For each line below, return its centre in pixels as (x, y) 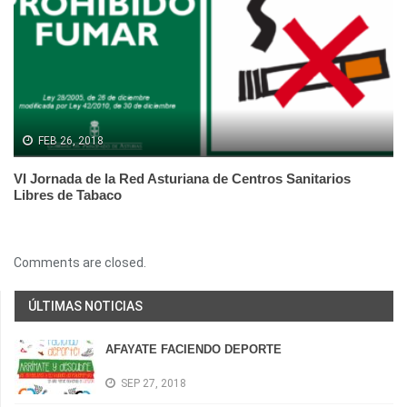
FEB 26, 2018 (71, 141)
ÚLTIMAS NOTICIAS (85, 307)
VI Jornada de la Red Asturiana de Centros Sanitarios (182, 179)
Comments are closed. (80, 263)
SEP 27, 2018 (154, 384)
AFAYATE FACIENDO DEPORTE (194, 350)
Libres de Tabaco (68, 195)
